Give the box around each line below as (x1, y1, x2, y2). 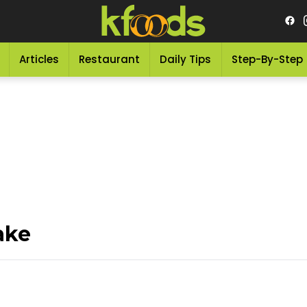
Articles (19, 52, 59, 66)
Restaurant (79, 52, 140, 66)
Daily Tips (160, 52, 212, 66)
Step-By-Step (231, 52, 303, 66)
